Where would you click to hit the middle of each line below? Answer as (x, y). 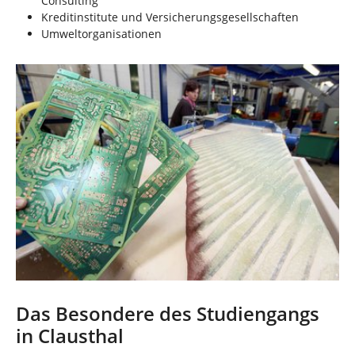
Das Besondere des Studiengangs (168, 314)
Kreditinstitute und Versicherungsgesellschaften (170, 17)
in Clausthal (70, 336)
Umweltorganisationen (101, 34)
